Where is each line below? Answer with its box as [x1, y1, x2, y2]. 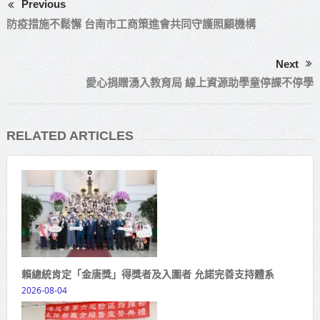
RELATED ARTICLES [6, 129, 134, 144]
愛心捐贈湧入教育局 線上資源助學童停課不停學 [86, 75, 314, 91]
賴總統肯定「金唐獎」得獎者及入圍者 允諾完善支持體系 [21, 267, 274, 281]
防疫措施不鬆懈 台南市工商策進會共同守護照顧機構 [6, 16, 256, 32]
